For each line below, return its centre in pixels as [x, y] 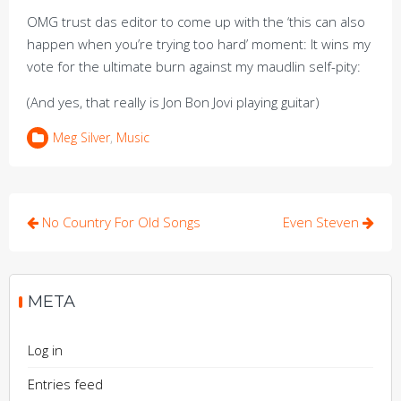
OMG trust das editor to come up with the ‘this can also [196, 21]
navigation [83, 247]
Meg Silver [81, 137]
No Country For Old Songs [119, 222]
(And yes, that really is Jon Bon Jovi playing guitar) [173, 102]
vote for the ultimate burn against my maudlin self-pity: [194, 66]
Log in [45, 350]
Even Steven [323, 222]
